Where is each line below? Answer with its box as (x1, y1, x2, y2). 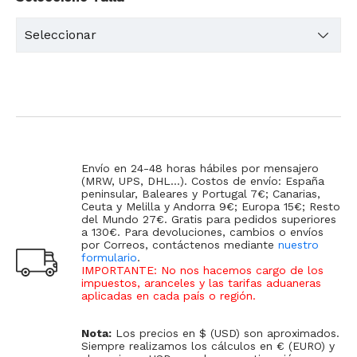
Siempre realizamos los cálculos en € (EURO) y (81, 339, 335, 352)
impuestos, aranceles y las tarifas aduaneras (81, 276, 321, 289)
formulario (81, 250, 137, 264)
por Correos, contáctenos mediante (81, 237, 278, 251)
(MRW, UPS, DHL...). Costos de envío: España (81, 174, 324, 187)
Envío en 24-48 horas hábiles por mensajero (81, 161, 319, 175)
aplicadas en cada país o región (81, 288, 253, 302)
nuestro (278, 237, 319, 251)
